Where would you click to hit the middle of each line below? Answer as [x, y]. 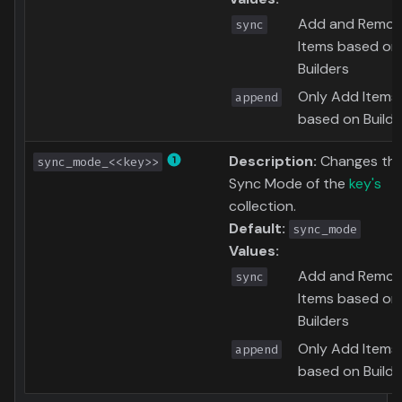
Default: [257, 229]
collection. [262, 206]
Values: [254, 251]
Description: [273, 162]
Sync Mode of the [289, 184]
